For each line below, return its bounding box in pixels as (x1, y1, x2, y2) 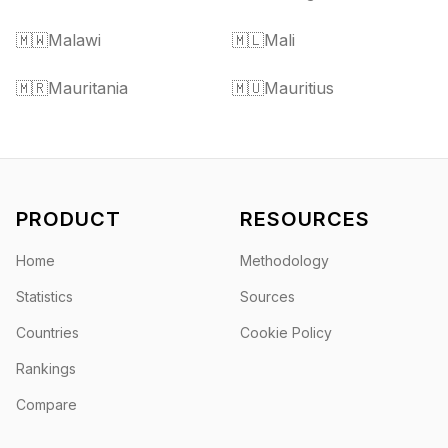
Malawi (48, 30, 101, 50)
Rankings (16, 360, 76, 377)
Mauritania (48, 78, 128, 98)
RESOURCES (240, 207, 370, 231)
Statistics (16, 288, 73, 305)
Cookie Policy (240, 324, 332, 341)
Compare (16, 396, 77, 413)
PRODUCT (16, 207, 121, 231)
